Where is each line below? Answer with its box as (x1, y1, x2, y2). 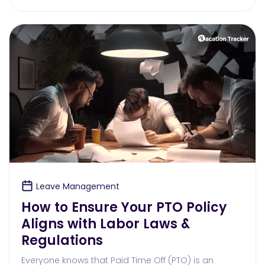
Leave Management (36, 180, 119, 193)
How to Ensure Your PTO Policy (21, 198, 227, 217)
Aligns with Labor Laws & (21, 215, 190, 234)
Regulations (21, 231, 103, 250)
